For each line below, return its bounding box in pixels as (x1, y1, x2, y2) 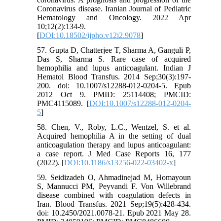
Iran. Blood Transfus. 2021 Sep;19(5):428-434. (37, 200, 191, 209)
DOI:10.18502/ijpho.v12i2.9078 (39, 31, 141, 40)
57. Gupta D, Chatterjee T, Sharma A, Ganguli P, (37, 46, 191, 55)
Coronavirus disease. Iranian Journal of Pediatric (37, 4, 191, 13)
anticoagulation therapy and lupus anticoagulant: (37, 141, 191, 149)
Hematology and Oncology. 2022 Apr (37, 13, 191, 22)
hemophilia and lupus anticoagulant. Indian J (37, 64, 191, 73)
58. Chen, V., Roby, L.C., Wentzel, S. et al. (37, 123, 191, 132)
